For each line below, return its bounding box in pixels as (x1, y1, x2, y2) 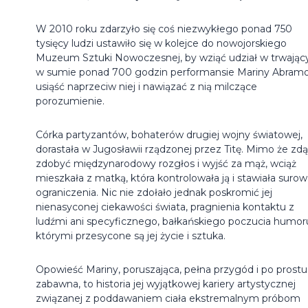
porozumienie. (36, 94, 104, 107)
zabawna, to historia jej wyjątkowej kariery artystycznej (36, 277, 296, 290)
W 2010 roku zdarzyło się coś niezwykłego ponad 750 (36, 22, 292, 35)
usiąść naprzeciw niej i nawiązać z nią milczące (36, 80, 257, 93)
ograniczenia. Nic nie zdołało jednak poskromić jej (36, 186, 272, 199)
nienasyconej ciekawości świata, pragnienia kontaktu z (36, 200, 294, 213)
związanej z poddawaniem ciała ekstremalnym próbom (36, 291, 300, 305)
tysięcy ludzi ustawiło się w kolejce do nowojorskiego (36, 36, 287, 49)
